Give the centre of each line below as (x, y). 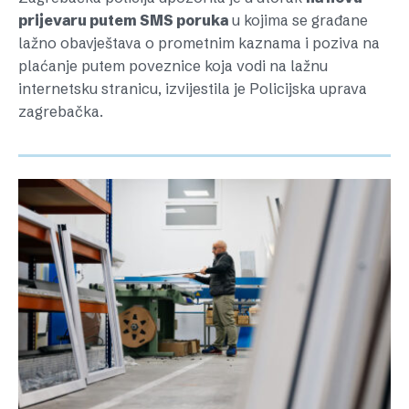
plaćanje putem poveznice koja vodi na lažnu (173, 66)
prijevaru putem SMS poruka (123, 20)
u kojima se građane (298, 20)
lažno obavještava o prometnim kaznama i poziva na (199, 43)
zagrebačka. (61, 111)
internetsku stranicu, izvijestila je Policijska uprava (193, 89)
